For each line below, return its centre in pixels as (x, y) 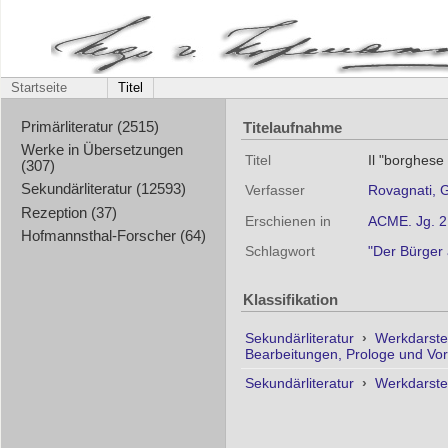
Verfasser (275, 190)
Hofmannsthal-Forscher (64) (113, 235)
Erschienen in (288, 221)
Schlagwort (280, 251)
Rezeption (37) (68, 212)
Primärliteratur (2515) (89, 126)
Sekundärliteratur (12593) (103, 189)
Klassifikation (290, 300)
